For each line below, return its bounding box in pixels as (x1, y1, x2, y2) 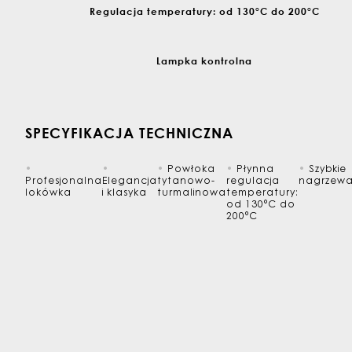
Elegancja (102, 177, 157, 187)
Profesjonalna (25, 177, 102, 187)
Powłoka (164, 165, 215, 175)
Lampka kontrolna (156, 54, 252, 68)
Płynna (233, 165, 274, 175)
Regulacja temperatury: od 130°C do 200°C (89, 5, 320, 18)
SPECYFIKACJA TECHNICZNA (25, 124, 233, 142)
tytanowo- (157, 177, 215, 187)
